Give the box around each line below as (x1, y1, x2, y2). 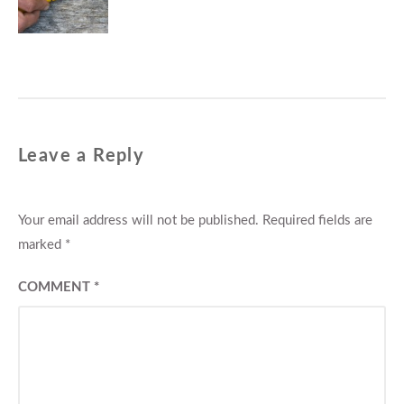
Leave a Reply (18, 146, 145, 165)
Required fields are (262, 213, 372, 227)
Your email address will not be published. (18, 213, 259, 227)
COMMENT (18, 280, 94, 294)
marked (18, 237, 65, 252)
